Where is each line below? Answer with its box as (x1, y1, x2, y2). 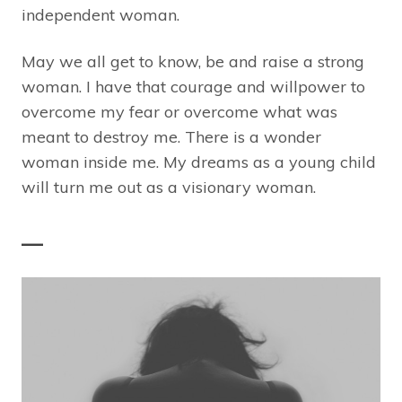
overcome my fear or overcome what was (22, 100, 337, 122)
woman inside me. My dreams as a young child (22, 151, 376, 172)
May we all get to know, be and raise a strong (22, 50, 364, 72)
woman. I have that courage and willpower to (22, 75, 365, 97)
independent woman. (22, 4, 179, 25)
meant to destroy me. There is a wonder (22, 126, 321, 147)
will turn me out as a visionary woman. (22, 176, 316, 197)
